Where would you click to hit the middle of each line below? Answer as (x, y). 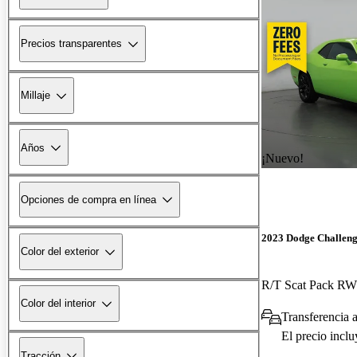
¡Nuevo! (282, 158)
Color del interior (58, 304)
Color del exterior (60, 252)
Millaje (35, 96)
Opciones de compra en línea (88, 199)
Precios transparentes (71, 44)
